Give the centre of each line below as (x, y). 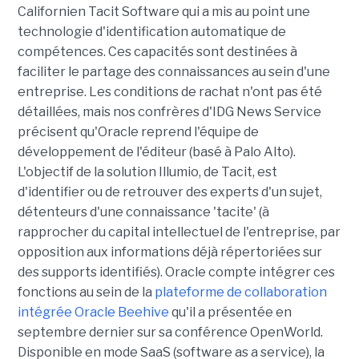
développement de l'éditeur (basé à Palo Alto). (156, 152)
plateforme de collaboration (240, 292)
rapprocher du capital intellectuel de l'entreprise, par (179, 232)
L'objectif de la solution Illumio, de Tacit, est (147, 172)
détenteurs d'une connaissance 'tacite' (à (143, 212)
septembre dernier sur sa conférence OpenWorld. (170, 332)
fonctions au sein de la (86, 292)
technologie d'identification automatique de (151, 32)
